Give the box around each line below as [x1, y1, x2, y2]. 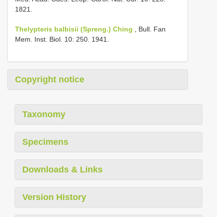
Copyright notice [15, 75, 84, 84]
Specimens [22, 137, 68, 147]
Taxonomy [22, 109, 65, 119]
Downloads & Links [22, 165, 103, 174]
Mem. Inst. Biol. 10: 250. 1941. [15, 35, 109, 43]
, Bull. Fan [133, 25, 166, 33]
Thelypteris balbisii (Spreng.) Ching [15, 25, 133, 33]
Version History [22, 192, 86, 202]
